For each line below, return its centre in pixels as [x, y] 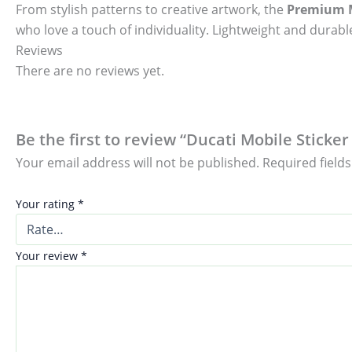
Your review [48, 255]
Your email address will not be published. [137, 162]
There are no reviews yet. [90, 71]
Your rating [47, 203]
